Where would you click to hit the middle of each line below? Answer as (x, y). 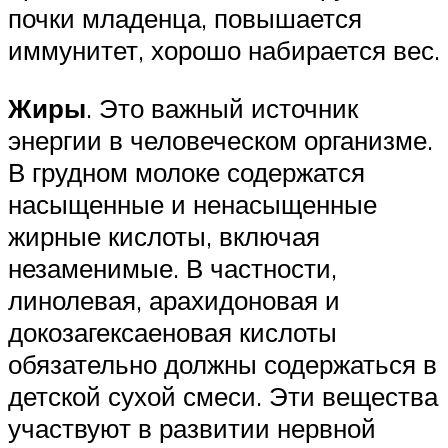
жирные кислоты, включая (164, 235)
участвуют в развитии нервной (192, 427)
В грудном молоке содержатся (186, 171)
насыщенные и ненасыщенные (192, 203)
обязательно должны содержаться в (222, 363)
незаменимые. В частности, (172, 267)
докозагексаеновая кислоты (172, 331)
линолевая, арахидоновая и (174, 299)
